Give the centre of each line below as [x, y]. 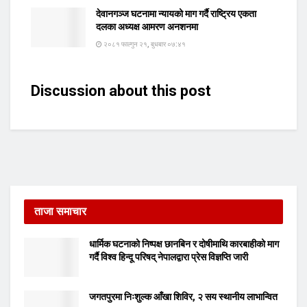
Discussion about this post [121, 91]
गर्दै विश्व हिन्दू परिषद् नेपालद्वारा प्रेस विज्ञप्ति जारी [169, 257]
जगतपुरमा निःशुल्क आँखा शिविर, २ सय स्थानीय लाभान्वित [183, 297]
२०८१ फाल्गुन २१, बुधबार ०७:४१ [144, 45]
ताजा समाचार [60, 212]
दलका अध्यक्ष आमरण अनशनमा [147, 27]
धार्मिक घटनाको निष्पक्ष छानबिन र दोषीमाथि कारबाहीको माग [184, 244]
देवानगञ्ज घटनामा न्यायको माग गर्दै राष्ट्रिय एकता [176, 14]
